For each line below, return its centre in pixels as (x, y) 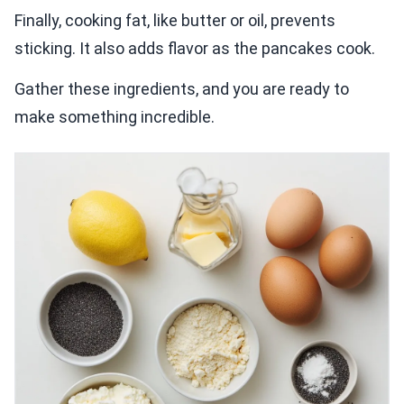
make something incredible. (115, 117)
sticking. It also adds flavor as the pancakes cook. (195, 49)
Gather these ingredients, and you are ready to (182, 89)
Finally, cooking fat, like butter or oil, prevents (175, 21)
